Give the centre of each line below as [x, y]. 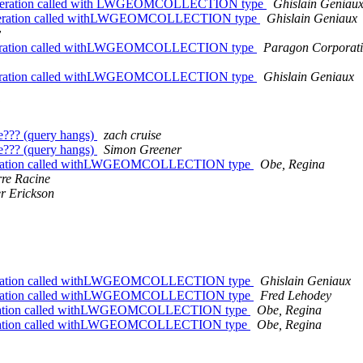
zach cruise [132, 135]
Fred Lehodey [296, 296]
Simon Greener [143, 150]
